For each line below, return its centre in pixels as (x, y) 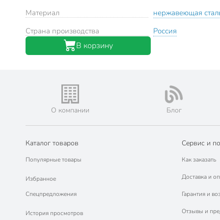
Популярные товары (54, 160)
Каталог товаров (52, 143)
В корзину (94, 45)
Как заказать (199, 160)
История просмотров (54, 213)
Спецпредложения (51, 194)
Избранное (41, 179)
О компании (70, 110)
